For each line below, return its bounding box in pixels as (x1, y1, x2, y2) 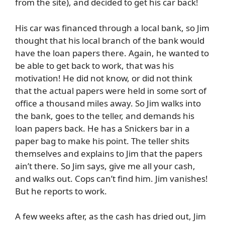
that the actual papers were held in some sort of (15, 84, 206, 96)
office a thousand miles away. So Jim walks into (15, 97, 201, 109)
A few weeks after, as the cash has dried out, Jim (15, 210, 206, 222)
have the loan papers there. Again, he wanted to (15, 47, 209, 59)
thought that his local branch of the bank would (15, 34, 204, 46)
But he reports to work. (15, 185, 107, 197)
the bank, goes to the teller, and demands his (15, 109, 194, 122)
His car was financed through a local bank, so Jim (15, 22, 209, 34)
